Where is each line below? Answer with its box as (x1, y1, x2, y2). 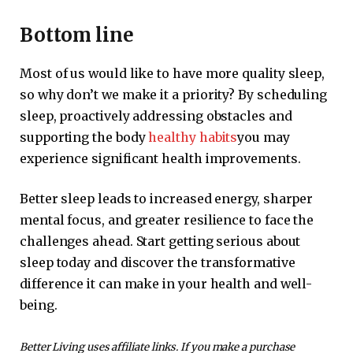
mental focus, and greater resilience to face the (20, 212, 314, 229)
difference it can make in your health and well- (20, 276, 313, 292)
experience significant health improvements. (20, 150, 301, 166)
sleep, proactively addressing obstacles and (20, 107, 292, 124)
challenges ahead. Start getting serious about (20, 233, 301, 250)
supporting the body (20, 128, 149, 145)
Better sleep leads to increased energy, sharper (20, 191, 314, 207)
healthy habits (148, 128, 238, 145)
